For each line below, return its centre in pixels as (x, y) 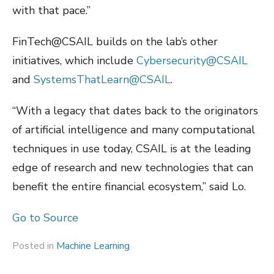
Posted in (34, 246)
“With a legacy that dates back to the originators (135, 111)
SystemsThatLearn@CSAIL (102, 80)
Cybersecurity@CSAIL (192, 61)
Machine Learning (93, 246)
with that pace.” (51, 11)
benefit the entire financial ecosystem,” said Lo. (129, 187)
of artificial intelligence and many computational (134, 130)
